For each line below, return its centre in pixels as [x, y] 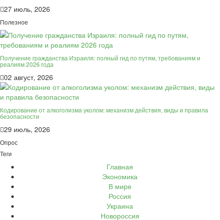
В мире [120, 186]
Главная [120, 166]
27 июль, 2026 [27, 9]
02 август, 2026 [28, 77]
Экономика [120, 176]
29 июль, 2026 [27, 129]
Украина [120, 206]
